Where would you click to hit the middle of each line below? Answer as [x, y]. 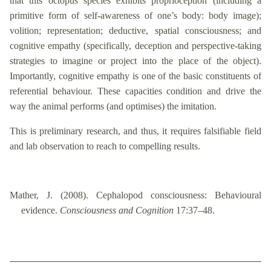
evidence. [40, 211]
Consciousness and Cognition [116, 211]
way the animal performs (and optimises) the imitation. [113, 106]
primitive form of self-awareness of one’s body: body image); [135, 16]
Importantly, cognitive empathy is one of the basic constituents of [135, 76]
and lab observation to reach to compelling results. [105, 146]
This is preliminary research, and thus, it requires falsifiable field [135, 131]
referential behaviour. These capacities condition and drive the [135, 91]
